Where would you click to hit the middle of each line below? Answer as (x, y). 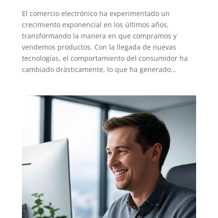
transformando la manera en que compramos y (99, 36)
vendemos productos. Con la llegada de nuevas (99, 47)
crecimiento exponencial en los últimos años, (95, 24)
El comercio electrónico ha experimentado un (96, 13)
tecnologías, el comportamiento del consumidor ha (105, 58)
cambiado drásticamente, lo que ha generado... (99, 69)
